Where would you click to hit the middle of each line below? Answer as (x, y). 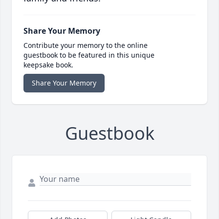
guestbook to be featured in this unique (89, 55)
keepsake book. (48, 65)
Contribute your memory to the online (86, 45)
